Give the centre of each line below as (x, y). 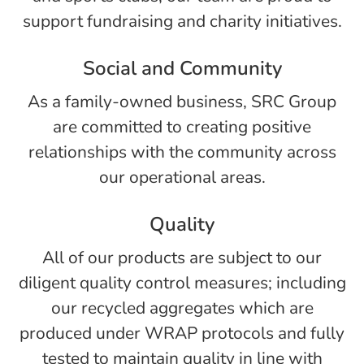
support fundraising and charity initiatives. (182, 21)
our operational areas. (182, 177)
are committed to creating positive (182, 127)
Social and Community (182, 68)
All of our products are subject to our (182, 258)
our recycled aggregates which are (182, 308)
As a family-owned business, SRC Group (182, 102)
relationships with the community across (182, 152)
